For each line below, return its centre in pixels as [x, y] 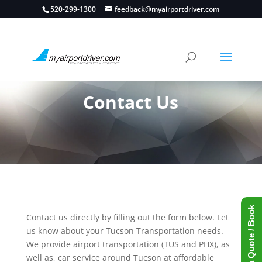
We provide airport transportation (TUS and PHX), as [128, 244]
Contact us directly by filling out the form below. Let [127, 217]
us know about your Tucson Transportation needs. [125, 231]
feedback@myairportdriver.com [167, 9]
